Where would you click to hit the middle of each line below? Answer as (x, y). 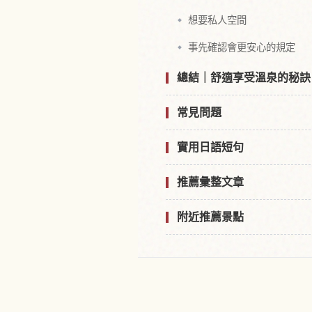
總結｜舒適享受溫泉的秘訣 (244, 78)
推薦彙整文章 (210, 182)
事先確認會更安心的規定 (242, 47)
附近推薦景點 (210, 217)
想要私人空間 (217, 20)
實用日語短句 (210, 147)
